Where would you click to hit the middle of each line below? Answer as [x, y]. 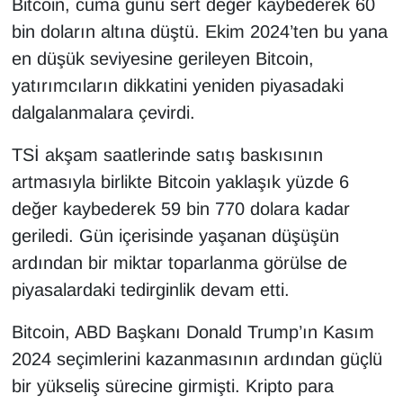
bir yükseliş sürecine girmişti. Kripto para [172, 386]
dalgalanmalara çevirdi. [103, 113]
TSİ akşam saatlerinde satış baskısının [167, 155]
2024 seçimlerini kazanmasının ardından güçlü [197, 359]
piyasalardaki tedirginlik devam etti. [150, 290]
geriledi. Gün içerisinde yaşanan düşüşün [175, 236]
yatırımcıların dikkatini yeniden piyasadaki [177, 86]
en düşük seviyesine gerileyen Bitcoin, [162, 59]
